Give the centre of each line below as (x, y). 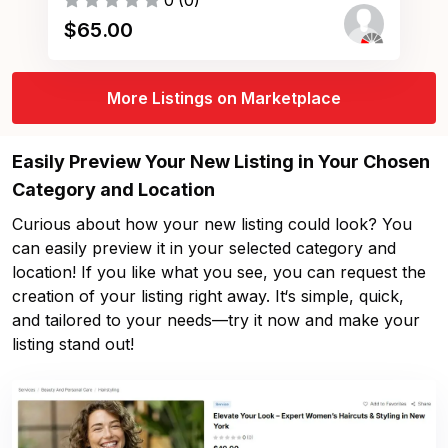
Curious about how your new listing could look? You (212, 224)
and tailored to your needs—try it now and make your (216, 320)
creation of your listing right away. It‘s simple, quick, (208, 296)
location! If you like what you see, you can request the (219, 272)
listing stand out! (73, 344)
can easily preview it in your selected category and (204, 248)
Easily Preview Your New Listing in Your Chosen (221, 161)
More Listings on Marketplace (224, 98)
